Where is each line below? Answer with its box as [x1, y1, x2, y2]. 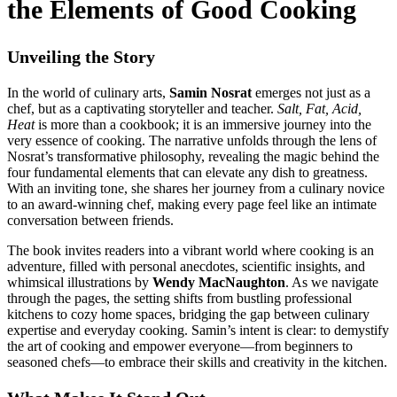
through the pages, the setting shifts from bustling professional [7, 291, 352, 307]
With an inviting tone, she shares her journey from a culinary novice [7, 181, 385, 197]
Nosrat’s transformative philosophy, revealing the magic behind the [7, 149, 379, 165]
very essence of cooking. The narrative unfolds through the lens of [7, 133, 377, 149]
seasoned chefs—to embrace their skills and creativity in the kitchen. [7, 354, 387, 370]
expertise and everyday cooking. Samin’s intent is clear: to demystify [7, 323, 389, 339]
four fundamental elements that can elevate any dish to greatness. [7, 165, 368, 181]
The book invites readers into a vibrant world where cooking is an [7, 243, 374, 259]
